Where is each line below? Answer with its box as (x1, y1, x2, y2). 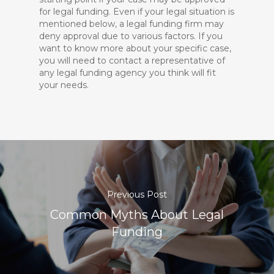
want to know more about (39, 43, 154, 54)
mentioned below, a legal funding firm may (39, 18, 224, 29)
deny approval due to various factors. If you (39, 31, 223, 42)
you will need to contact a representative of (39, 55, 225, 66)
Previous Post (107, 188, 167, 200)
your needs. (39, 80, 89, 91)
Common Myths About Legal (50, 207, 224, 222)
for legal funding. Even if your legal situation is (39, 6, 234, 17)
